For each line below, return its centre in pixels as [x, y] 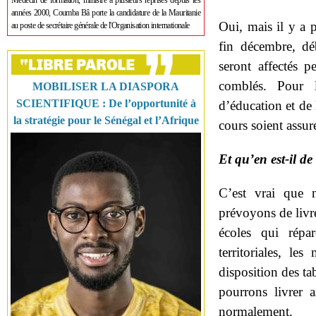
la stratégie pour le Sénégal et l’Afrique [106, 120]
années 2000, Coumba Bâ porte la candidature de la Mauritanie [106, 13]
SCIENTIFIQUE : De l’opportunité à [106, 103]
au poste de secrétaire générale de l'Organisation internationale [101, 25]
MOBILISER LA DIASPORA [106, 86]
